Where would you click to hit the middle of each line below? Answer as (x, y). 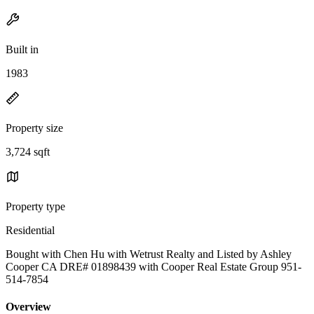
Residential (30, 230)
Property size (34, 128)
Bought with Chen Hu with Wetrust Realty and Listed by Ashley (149, 254)
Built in (22, 49)
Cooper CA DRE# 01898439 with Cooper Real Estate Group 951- (153, 266)
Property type (35, 206)
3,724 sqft (28, 151)
